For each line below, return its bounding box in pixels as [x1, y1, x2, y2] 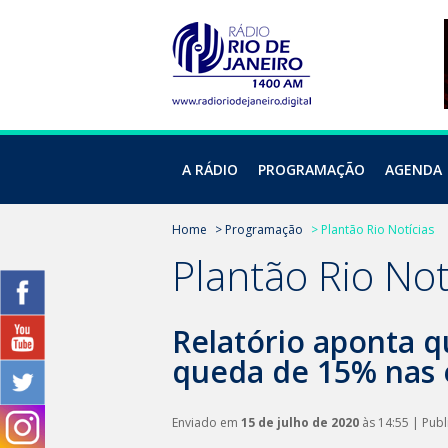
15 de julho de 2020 [241, 414, 359, 431]
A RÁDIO [182, 160, 238, 179]
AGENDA [385, 160, 442, 179]
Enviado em [172, 414, 241, 431]
